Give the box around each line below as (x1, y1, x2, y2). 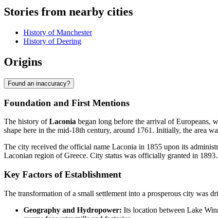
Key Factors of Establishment (4, 169, 121, 180)
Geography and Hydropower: (23, 205, 122, 214)
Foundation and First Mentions (4, 97, 129, 108)
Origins (4, 55, 42, 68)
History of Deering (23, 37, 81, 46)
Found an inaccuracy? (8, 79, 70, 87)
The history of (4, 117, 49, 126)
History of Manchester (23, 28, 92, 37)
